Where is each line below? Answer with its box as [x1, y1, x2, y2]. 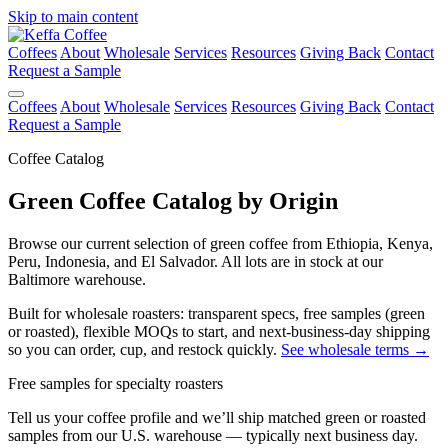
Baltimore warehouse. [8, 270, 146, 288]
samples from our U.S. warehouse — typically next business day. [8, 426, 418, 444]
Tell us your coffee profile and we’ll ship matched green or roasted [8, 408, 426, 426]
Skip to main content [8, 8, 138, 25]
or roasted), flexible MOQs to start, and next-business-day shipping [8, 322, 430, 340]
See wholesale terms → [281, 340, 429, 358]
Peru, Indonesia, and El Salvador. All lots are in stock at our [8, 252, 383, 270]
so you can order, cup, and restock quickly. [8, 340, 281, 358]
